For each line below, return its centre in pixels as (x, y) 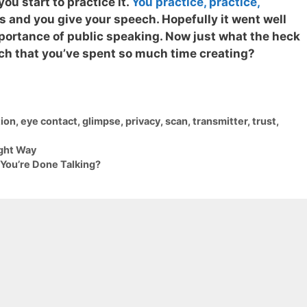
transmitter (220, 121)
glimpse (101, 121)
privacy (143, 121)
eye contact (49, 121)
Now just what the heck (233, 36)
